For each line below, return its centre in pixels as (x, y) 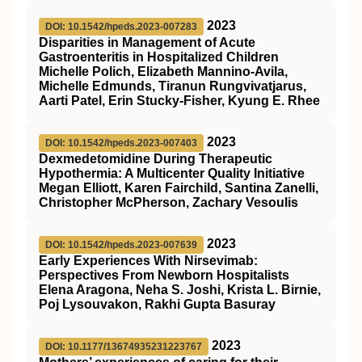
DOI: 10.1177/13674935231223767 (124, 347)
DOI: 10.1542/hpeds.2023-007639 (121, 245)
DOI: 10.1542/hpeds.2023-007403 (121, 143)
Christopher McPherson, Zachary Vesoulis (168, 202)
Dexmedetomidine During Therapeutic (156, 159)
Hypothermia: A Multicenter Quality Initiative (172, 173)
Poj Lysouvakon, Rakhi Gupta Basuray (157, 304)
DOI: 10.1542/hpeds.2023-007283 (121, 27)
